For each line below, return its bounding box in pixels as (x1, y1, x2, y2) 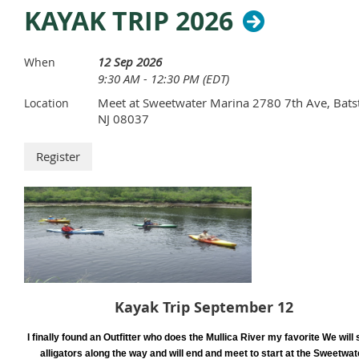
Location (24, 95, 69, 111)
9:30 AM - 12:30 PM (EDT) (98, 71, 229, 87)
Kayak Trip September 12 (114, 296, 293, 317)
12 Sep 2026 (98, 54, 162, 71)
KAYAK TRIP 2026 (24, 3, 233, 39)
